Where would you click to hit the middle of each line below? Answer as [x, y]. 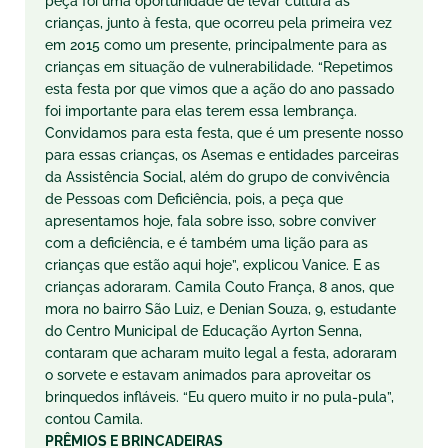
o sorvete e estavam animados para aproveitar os [208, 375]
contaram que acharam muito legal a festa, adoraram [221, 353]
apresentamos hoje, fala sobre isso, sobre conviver [210, 221]
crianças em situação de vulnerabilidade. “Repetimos [219, 67]
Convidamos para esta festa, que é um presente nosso [224, 133]
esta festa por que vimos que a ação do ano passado [219, 89]
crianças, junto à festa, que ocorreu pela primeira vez [218, 23]
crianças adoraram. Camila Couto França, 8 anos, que [219, 287]
